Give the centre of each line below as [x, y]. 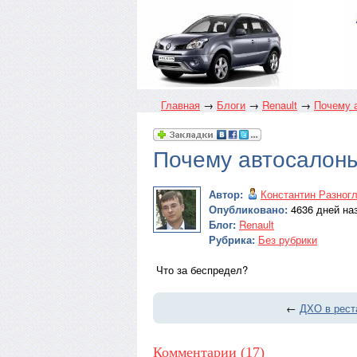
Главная [180, 105]
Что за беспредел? [202, 270]
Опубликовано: [248, 209]
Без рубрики [288, 239]
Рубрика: [232, 239]
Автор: [226, 194]
